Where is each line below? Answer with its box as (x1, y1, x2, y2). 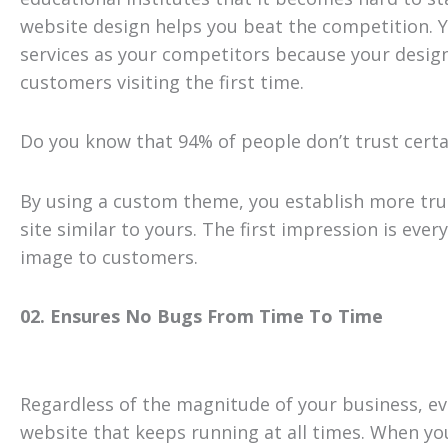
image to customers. (20, 244, 198, 269)
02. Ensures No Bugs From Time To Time (20, 304, 383, 329)
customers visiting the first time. (20, 69, 304, 94)
